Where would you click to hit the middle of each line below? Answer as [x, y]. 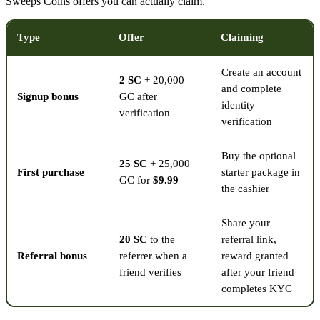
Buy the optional [259, 156]
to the [161, 240]
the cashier [245, 189]
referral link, [249, 240]
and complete [251, 89]
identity [238, 105]
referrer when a [153, 256]
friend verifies [150, 272]
